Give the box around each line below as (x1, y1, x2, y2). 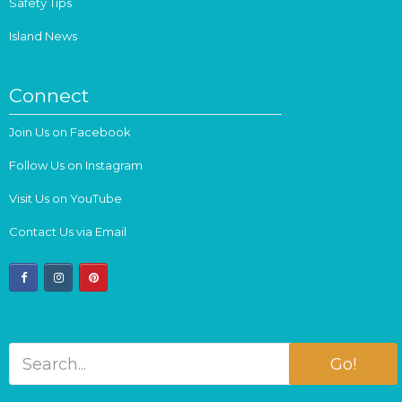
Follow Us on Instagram (9, 157, 144, 172)
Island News (9, 28, 78, 43)
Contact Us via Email (9, 223, 127, 239)
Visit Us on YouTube (9, 190, 123, 205)
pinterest (97, 268, 151, 284)
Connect (9, 83, 90, 107)
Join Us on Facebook (9, 124, 132, 139)
